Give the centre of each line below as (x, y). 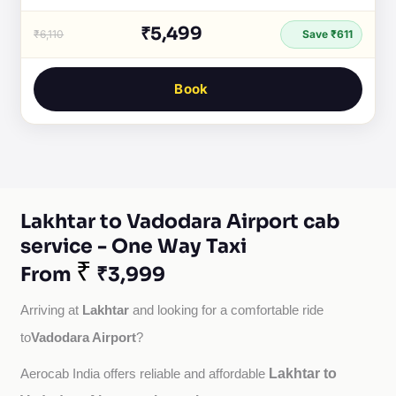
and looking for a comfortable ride (227, 310)
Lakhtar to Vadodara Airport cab (180, 221)
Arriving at (52, 310)
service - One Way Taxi (134, 246)
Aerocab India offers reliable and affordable (145, 374)
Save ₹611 (326, 34)
